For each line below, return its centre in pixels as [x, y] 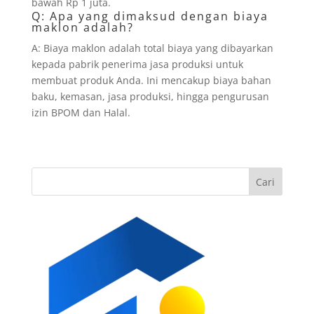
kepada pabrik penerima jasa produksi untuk [137, 64]
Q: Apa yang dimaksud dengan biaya [150, 16]
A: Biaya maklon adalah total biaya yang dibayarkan [152, 48]
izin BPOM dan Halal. [81, 112]
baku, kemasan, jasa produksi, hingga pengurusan [150, 96]
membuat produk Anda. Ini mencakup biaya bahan [151, 80]
